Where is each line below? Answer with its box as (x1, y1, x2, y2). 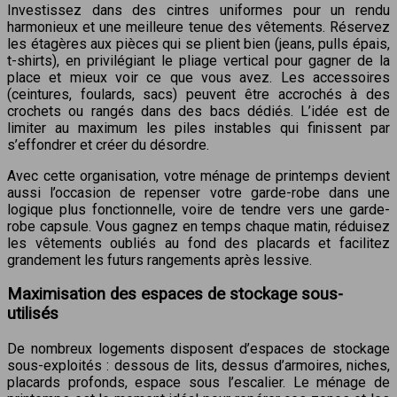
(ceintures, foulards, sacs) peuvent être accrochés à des (7, 85, 390, 103)
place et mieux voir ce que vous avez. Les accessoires (7, 68, 390, 86)
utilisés (7, 304, 58, 324)
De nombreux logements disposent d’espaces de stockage (7, 340, 390, 358)
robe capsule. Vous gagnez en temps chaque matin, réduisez (7, 217, 390, 235)
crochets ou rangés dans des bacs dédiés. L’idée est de (7, 102, 390, 120)
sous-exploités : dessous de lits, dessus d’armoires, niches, (7, 357, 390, 375)
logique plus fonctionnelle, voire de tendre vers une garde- (7, 200, 390, 218)
